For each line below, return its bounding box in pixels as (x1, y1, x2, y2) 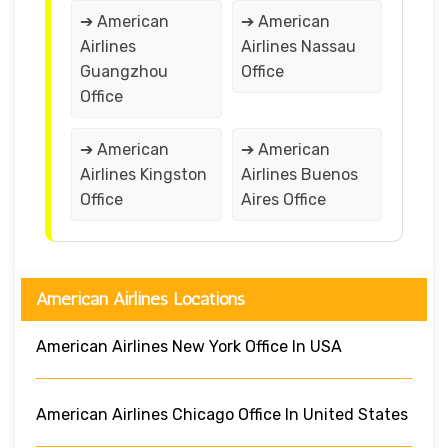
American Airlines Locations (36, 287, 245, 310)
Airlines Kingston (80, 164, 207, 184)
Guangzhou (80, 61, 168, 81)
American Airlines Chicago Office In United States (36, 404, 408, 424)
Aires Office (240, 189, 326, 209)
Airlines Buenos (240, 164, 358, 184)
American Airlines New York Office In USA (36, 336, 342, 356)
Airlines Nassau (240, 36, 356, 56)
